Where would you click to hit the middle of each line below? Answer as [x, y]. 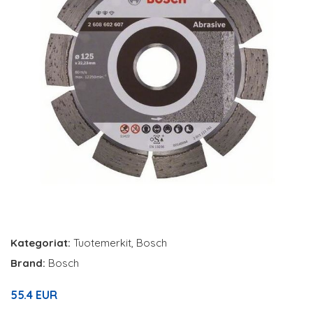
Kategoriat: [41, 243]
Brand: [29, 263]
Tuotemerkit [102, 243]
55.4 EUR [34, 295]
